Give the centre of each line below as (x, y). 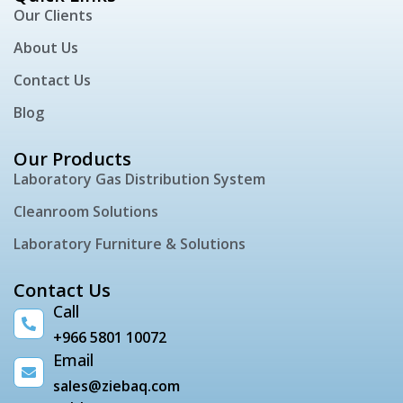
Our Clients (53, 16)
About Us (46, 48)
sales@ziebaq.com (116, 386)
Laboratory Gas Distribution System (139, 179)
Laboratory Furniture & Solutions (130, 244)
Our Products (72, 159)
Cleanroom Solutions (86, 212)
